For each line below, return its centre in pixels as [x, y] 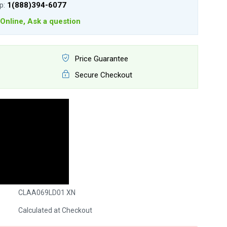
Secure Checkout [102, 75]
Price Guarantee [100, 59]
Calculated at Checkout [55, 210]
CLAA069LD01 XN [47, 193]
